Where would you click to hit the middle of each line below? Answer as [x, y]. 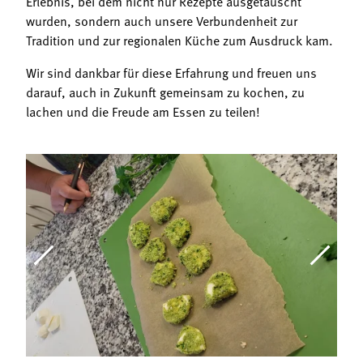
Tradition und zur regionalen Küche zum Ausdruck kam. [181, 41]
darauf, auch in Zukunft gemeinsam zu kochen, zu [165, 92]
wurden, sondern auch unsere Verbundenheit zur [162, 21]
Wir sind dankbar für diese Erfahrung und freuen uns [171, 73]
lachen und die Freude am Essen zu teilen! [143, 112]
